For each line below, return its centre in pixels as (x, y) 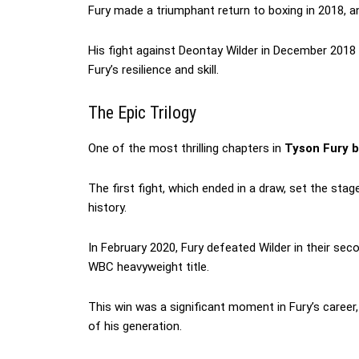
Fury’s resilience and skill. (153, 70)
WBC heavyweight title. (149, 267)
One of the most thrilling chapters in (186, 149)
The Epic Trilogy (142, 113)
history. (107, 208)
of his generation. (135, 327)
